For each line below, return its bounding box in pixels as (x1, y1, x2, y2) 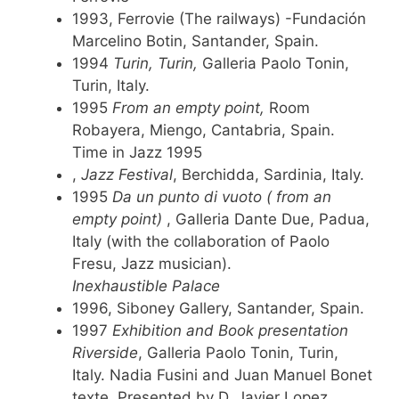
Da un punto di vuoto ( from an (112, 187, 331, 206)
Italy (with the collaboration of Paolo (72, 232, 330, 250)
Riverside (72, 343, 138, 362)
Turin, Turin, (113, 53, 198, 72)
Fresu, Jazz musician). (72, 254, 232, 273)
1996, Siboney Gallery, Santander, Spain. (72, 298, 364, 317)
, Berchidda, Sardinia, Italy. (173, 165, 364, 183)
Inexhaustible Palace (72, 276, 220, 295)
